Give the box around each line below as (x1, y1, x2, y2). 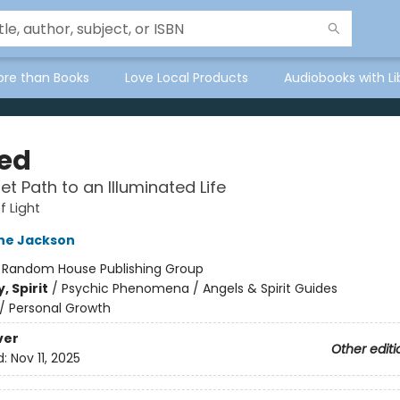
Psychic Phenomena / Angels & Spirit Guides (61, 279, 337, 297)
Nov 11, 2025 (10, 349, 80, 368)
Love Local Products (125, 69, 248, 87)
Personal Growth (8, 299, 111, 317)
